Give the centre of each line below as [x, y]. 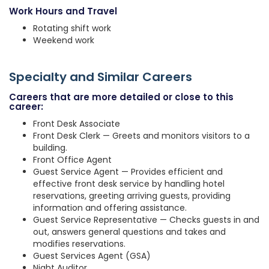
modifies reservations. [79, 244]
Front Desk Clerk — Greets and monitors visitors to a [141, 136]
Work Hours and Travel [63, 11]
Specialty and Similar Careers [101, 77]
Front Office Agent [72, 160]
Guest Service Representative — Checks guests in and [146, 220]
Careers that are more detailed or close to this [121, 97]
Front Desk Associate [77, 124]
